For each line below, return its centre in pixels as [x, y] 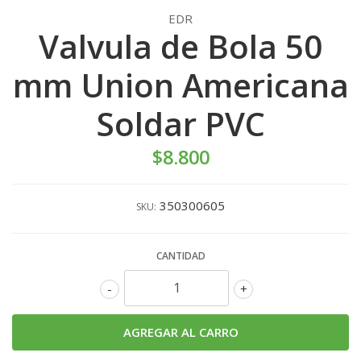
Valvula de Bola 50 [180, 46]
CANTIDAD [180, 255]
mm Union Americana [180, 85]
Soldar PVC [180, 123]
